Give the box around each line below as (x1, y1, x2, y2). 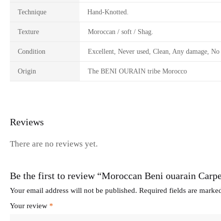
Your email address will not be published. (10, 186, 137, 194)
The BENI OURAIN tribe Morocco (87, 68, 187, 75)
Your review (10, 202, 49, 210)
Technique (18, 8, 46, 16)
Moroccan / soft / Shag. (87, 28, 153, 36)
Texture (18, 28, 39, 36)
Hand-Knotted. (87, 8, 129, 16)
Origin (18, 68, 36, 75)
